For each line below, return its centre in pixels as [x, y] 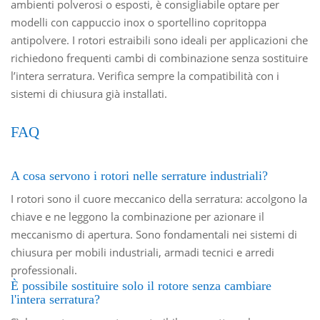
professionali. [44, 270]
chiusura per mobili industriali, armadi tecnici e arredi [143, 252]
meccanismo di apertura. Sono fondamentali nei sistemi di [154, 234]
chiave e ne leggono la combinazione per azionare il [138, 216]
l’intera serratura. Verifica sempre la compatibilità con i [145, 75]
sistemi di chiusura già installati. [89, 93]
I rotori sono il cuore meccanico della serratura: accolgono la [159, 198]
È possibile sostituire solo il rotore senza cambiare [141, 285]
